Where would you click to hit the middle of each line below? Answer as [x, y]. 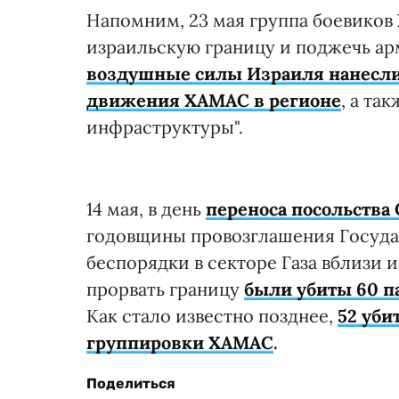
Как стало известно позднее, [212, 315]
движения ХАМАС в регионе [214, 100]
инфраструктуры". [165, 126]
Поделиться [131, 383]
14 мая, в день [146, 208]
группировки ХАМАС [180, 342]
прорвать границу [165, 289]
